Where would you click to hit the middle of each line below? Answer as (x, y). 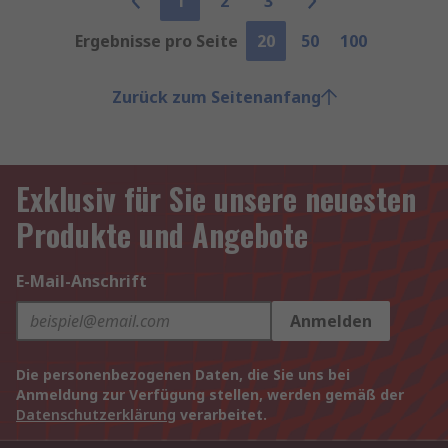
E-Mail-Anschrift (81, 281)
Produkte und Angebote (162, 234)
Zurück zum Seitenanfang (216, 97)
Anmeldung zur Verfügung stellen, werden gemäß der (210, 394)
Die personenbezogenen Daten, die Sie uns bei (183, 374)
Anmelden (331, 321)
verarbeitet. (221, 414)
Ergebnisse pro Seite (156, 41)
